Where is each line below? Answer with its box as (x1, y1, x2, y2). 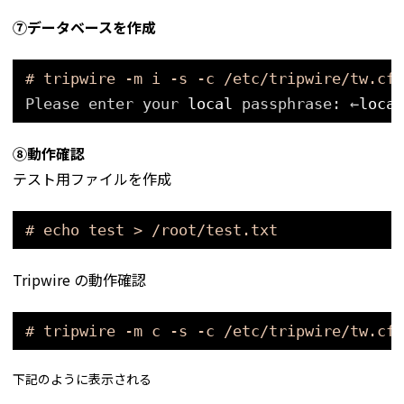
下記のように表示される (13, 369, 151, 388)
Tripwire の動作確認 (13, 268, 146, 290)
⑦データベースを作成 (13, 16, 156, 39)
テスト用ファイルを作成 (13, 168, 171, 189)
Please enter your (25, 95, 188, 114)
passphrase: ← (242, 95, 359, 114)
